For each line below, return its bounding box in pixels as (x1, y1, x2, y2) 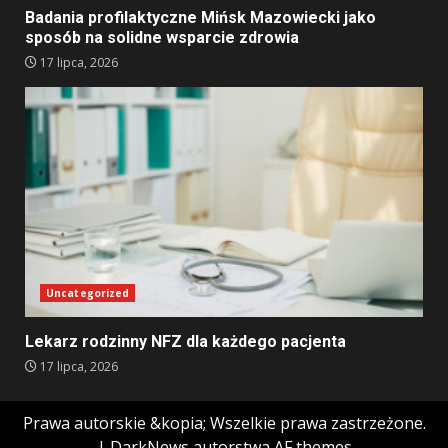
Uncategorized (46, 286, 130, 301)
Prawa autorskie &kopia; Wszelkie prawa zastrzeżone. (22, 412, 426, 435)
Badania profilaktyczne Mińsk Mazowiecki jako (25, 8, 376, 28)
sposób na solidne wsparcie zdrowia (25, 28, 299, 48)
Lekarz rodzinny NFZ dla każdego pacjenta (25, 332, 346, 352)
